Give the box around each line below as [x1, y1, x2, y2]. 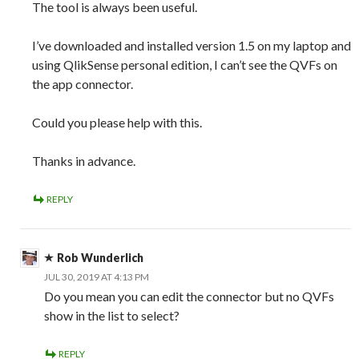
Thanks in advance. [32, 153, 135, 169]
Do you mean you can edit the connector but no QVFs [44, 288, 334, 305]
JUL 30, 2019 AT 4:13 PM [44, 271, 149, 284]
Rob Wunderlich [57, 251, 143, 265]
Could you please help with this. [32, 115, 202, 131]
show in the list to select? [44, 308, 179, 324]
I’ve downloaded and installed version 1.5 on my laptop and [32, 38, 351, 54]
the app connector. [32, 76, 133, 92]
